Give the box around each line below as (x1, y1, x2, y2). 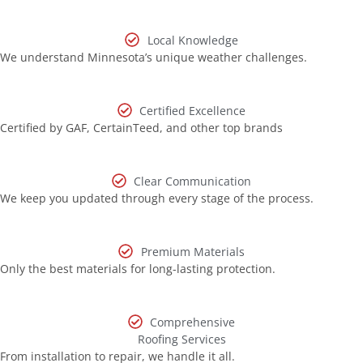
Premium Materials (140, 243, 245, 259)
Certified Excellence (139, 102, 246, 118)
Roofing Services (137, 331, 226, 347)
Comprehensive (150, 314, 236, 330)
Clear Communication (134, 173, 252, 189)
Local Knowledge (147, 32, 238, 48)
